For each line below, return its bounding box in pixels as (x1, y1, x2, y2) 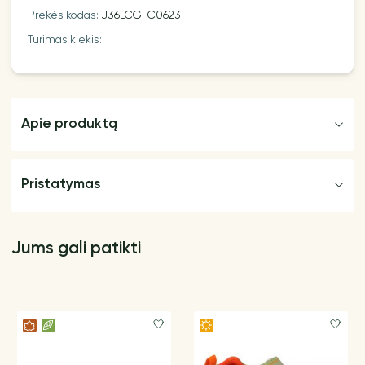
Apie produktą (20, 117, 117, 131)
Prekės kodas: (28, 10, 102, 22)
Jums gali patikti (11, 240, 141, 258)
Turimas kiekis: (28, 34, 103, 46)
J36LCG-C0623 (101, 10, 182, 22)
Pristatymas (20, 178, 100, 192)
